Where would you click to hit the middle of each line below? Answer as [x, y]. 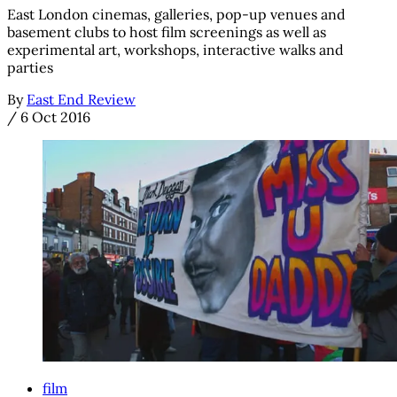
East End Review [81, 100]
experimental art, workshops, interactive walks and [175, 50]
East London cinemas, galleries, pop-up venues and [176, 15]
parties [30, 68]
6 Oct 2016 [55, 117]
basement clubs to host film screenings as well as [167, 32]
